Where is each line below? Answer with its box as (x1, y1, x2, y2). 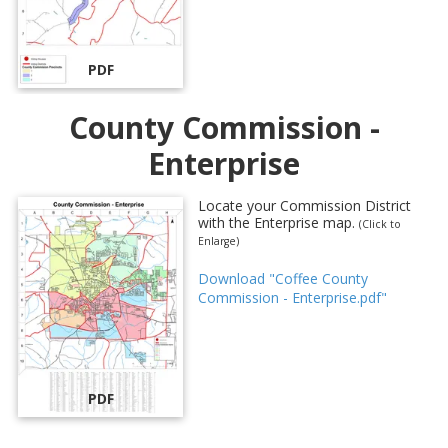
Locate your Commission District (198, 196, 411, 216)
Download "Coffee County (198, 269, 368, 289)
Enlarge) (198, 234, 239, 249)
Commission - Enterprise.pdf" (198, 288, 387, 308)
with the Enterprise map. (198, 213, 359, 233)
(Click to (359, 217, 401, 232)
